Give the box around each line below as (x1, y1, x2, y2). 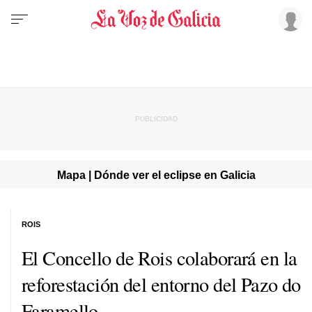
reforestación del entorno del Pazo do (22, 270, 301, 297)
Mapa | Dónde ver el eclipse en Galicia (56, 168, 256, 181)
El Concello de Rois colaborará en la (22, 244, 297, 271)
